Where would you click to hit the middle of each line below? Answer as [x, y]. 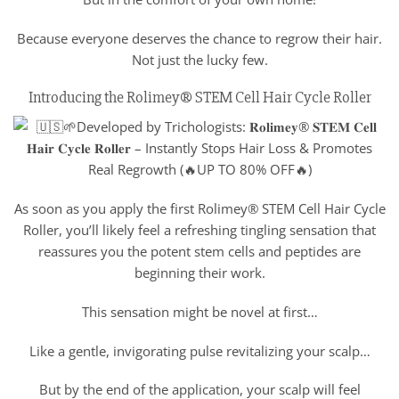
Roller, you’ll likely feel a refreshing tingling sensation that [199, 230]
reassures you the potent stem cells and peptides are [199, 252]
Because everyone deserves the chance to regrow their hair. [199, 38]
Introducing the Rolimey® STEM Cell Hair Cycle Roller [199, 98]
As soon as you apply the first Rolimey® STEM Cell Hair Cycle [199, 209]
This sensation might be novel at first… [199, 311]
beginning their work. [199, 273]
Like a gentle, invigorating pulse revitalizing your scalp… [199, 350]
